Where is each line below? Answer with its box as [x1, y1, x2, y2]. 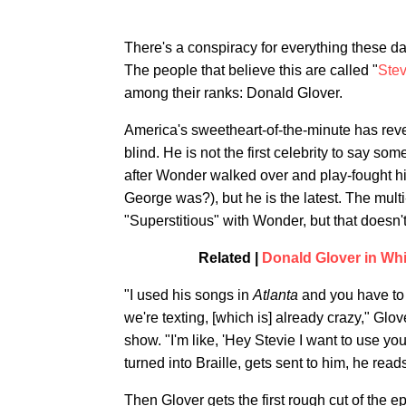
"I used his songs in [124, 287, 253, 303]
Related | [198, 250, 262, 266]
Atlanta [253, 287, 302, 303]
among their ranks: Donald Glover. [124, 85, 343, 101]
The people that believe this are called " [124, 63, 378, 78]
